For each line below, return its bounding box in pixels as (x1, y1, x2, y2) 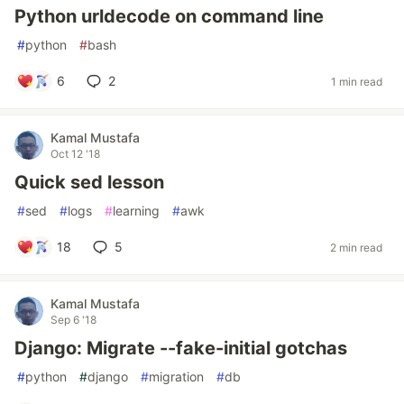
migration (149, 369, 204, 384)
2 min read (330, 240, 382, 254)
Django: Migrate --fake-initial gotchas (14, 337, 347, 359)
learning (113, 203, 160, 218)
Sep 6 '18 (50, 313, 96, 326)
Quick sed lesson (14, 171, 164, 193)
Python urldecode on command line (14, 5, 324, 27)
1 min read (331, 74, 382, 88)
